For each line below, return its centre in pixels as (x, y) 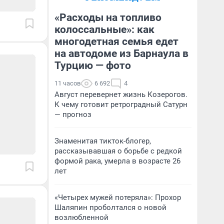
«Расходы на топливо (108, 17)
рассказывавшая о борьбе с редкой (118, 151)
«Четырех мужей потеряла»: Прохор (118, 197)
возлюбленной (81, 217)
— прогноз (73, 114)
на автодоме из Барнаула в (121, 53)
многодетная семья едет (116, 41)
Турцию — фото (93, 65)
